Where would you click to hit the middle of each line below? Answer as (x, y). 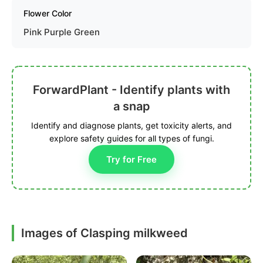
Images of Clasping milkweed (104, 233)
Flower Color (48, 13)
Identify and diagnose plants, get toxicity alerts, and (131, 125)
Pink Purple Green (62, 32)
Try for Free (131, 159)
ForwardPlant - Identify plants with (131, 90)
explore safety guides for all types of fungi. (131, 138)
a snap (131, 106)
